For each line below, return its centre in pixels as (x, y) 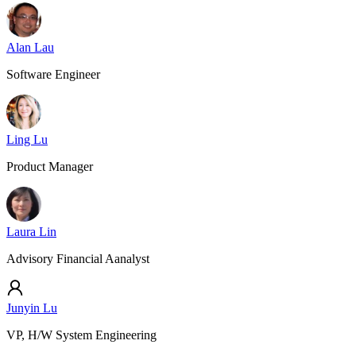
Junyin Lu (32, 308)
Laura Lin (31, 232)
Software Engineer (53, 74)
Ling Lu (27, 139)
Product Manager (50, 166)
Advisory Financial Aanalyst (78, 259)
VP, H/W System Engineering (81, 335)
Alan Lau (30, 47)
